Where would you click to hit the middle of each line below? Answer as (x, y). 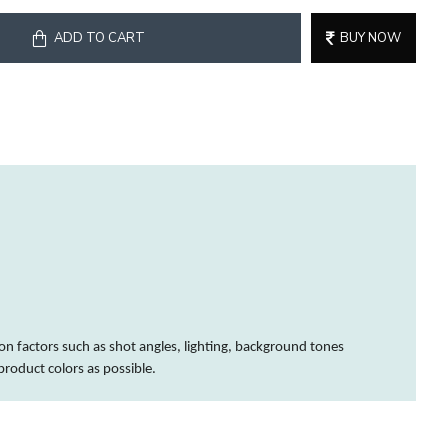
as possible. (120, 369)
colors (66, 369)
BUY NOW (370, 37)
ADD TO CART (99, 37)
